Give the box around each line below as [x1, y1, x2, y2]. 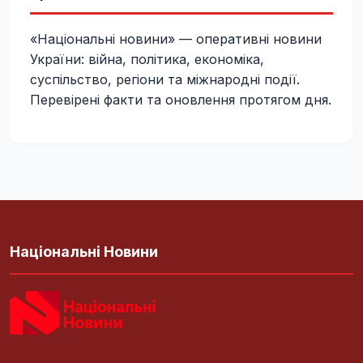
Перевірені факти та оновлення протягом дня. [30, 91, 331, 108]
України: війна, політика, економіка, [30, 50, 264, 67]
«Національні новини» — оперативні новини [30, 30, 322, 47]
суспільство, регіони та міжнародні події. [30, 70, 300, 88]
